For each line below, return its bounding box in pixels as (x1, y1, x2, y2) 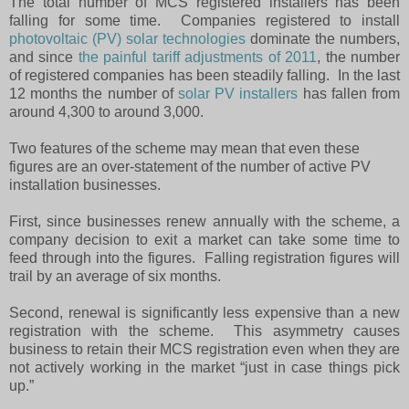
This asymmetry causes (234, 322, 401, 339)
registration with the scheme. (9, 322, 214, 339)
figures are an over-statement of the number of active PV (9, 158, 371, 174)
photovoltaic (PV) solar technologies (9, 30, 246, 47)
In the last (337, 67, 401, 83)
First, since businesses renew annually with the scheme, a (9, 213, 400, 229)
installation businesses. (9, 176, 161, 193)
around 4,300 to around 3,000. (9, 103, 204, 120)
